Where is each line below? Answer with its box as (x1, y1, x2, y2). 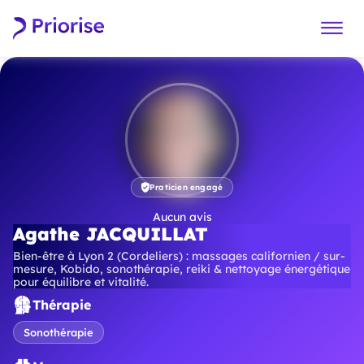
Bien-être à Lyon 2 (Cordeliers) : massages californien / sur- (13, 249, 345, 263)
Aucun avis (152, 210, 212, 224)
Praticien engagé (149, 182, 223, 193)
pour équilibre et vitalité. (13, 275, 149, 289)
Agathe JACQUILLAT (13, 223, 208, 245)
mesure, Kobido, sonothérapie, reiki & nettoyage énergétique (13, 262, 350, 276)
